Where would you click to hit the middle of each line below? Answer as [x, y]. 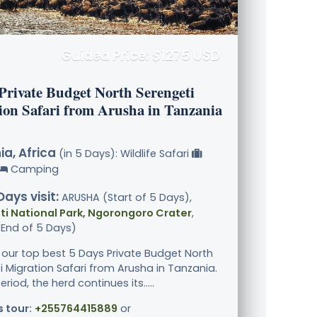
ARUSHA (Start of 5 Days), [125, 198]
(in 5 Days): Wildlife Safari [124, 154]
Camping [33, 169]
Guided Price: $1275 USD [140, 56]
